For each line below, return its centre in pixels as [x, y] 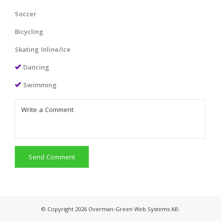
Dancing [36, 68]
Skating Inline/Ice [43, 50]
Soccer [26, 15]
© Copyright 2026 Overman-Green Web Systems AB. [110, 210]
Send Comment [52, 158]
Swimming [40, 86]
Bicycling [29, 32]
